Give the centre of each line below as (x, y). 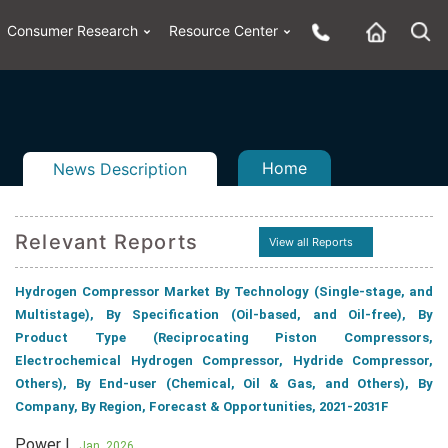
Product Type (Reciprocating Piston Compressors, (224, 337)
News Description (120, 169)
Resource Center (223, 30)
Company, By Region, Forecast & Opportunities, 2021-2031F (202, 406)
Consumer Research (72, 30)
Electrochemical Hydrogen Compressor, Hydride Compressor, (224, 360)
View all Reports (310, 242)
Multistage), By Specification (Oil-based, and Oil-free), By (224, 314)
